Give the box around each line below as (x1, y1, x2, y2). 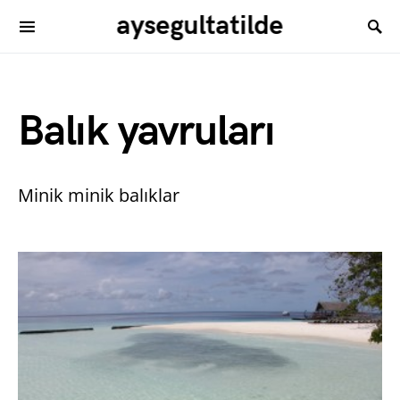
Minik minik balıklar (18, 183, 179, 207)
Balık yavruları (18, 106, 275, 157)
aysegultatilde (116, 10, 284, 42)
